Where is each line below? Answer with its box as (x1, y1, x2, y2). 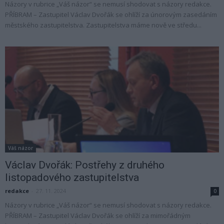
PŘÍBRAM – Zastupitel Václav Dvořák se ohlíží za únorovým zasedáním (5, 10, 217, 19)
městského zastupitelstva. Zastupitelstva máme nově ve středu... (5, 20, 201, 30)
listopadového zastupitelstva (5, 171, 139, 183)
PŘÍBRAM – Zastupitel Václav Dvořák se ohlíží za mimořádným (5, 210, 190, 220)
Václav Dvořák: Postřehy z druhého (5, 158, 164, 171)
